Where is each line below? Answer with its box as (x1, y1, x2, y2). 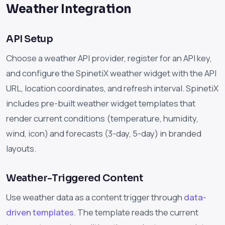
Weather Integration (6, 2, 132, 17)
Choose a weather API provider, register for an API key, (6, 52, 212, 64)
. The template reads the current (74, 206, 198, 218)
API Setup (6, 33, 53, 46)
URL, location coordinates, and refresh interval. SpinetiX (6, 82, 218, 94)
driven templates (6, 206, 74, 218)
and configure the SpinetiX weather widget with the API (6, 67, 216, 79)
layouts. (6, 143, 36, 155)
